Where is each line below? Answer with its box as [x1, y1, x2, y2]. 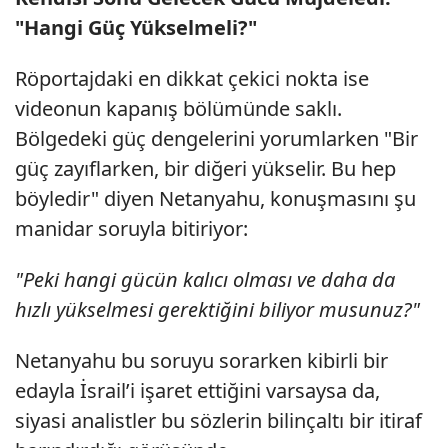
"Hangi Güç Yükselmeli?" [15, 14, 257, 42]
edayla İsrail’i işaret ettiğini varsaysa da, [15, 377, 380, 405]
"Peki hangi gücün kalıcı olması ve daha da [15, 266, 395, 294]
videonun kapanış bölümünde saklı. [15, 95, 342, 123]
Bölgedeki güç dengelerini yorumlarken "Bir [15, 125, 418, 153]
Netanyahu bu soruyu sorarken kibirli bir [15, 347, 388, 375]
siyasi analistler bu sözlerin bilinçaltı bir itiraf [15, 407, 422, 435]
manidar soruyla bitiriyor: [15, 215, 248, 243]
